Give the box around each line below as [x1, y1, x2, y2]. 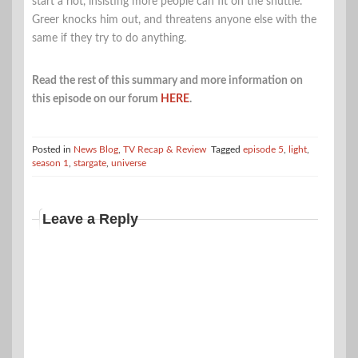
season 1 [32, 158, 69, 168]
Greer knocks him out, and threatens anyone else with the [32, 14, 316, 26]
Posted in [32, 145, 74, 154]
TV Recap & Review [123, 145, 206, 154]
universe [111, 158, 146, 168]
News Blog [74, 145, 118, 154]
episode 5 [243, 145, 284, 154]
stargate [74, 158, 106, 168]
